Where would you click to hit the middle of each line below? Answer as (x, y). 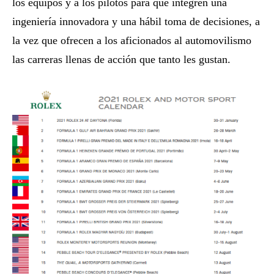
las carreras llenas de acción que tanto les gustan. (121, 60)
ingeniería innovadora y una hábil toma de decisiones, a (136, 22)
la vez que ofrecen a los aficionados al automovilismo (132, 41)
